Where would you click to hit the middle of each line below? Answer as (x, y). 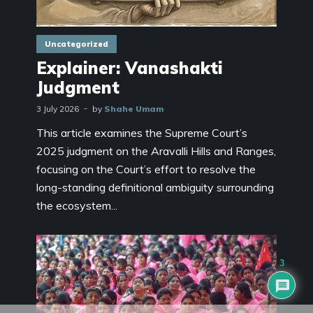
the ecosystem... (77, 205)
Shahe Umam (134, 108)
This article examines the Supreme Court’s (142, 132)
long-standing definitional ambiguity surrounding (155, 187)
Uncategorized (77, 44)
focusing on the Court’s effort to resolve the (146, 169)
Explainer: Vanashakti (130, 67)
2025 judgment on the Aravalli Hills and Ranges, (156, 151)
